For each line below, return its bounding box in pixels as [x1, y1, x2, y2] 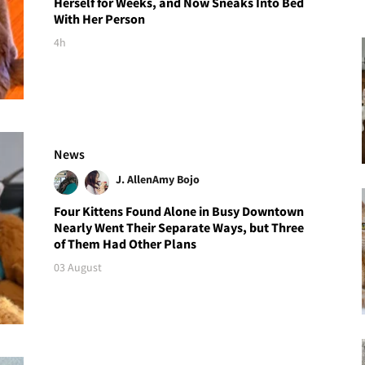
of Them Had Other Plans [54, 235, 197, 253]
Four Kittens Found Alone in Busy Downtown [54, 203, 305, 220]
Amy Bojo [152, 172, 200, 187]
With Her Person [54, 10, 146, 27]
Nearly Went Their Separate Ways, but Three [54, 219, 305, 236]
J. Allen [116, 172, 153, 187]
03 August [54, 260, 103, 275]
